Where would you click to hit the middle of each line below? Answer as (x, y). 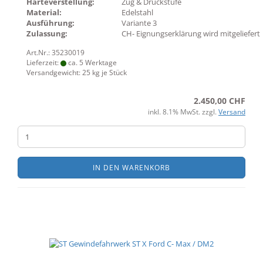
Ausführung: (50, 23)
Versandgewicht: (54, 73)
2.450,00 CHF (220, 101)
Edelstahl (137, 12)
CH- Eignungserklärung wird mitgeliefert (191, 33)
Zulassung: (47, 33)
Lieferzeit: (43, 63)
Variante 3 (139, 23)
